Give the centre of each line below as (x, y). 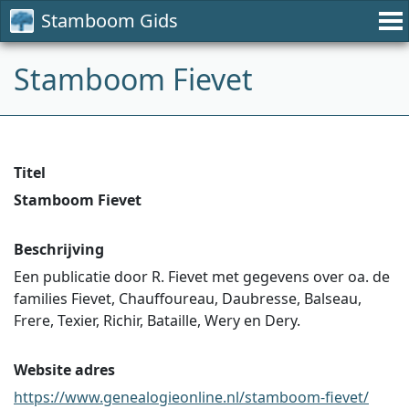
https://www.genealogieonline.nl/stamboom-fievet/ (191, 397)
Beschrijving (59, 249)
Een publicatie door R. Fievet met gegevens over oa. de (202, 277)
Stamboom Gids (110, 21)
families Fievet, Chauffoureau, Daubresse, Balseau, (188, 299)
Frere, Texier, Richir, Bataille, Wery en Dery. (157, 320)
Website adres (64, 370)
